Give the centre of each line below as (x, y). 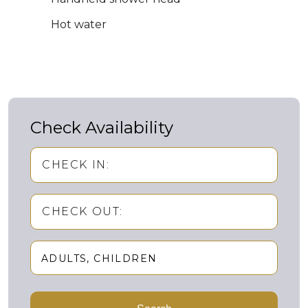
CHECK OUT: (82, 211)
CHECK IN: (76, 165)
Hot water (79, 24)
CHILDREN (125, 258)
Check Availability (102, 128)
